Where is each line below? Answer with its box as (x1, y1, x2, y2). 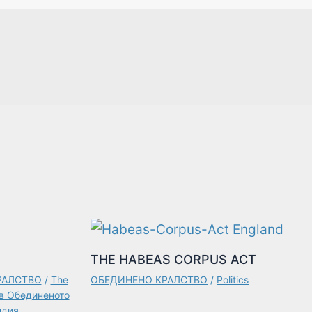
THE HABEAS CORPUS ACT (91, 251, 256, 267)
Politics (217, 273, 249, 286)
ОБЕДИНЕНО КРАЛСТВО (91, 273, 208, 286)
